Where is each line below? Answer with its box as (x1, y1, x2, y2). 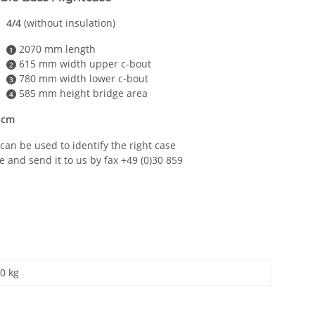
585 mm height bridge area (15, 86, 148, 100)
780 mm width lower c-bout (15, 71, 148, 85)
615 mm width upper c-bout (15, 56, 151, 70)
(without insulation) (21, 15, 115, 30)
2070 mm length (15, 41, 96, 56)
